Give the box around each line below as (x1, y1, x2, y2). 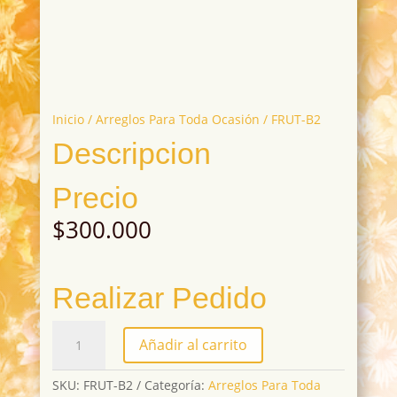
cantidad (51, 358, 104, 376)
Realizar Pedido (51, 281, 267, 315)
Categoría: (144, 377, 208, 394)
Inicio (51, 111, 84, 128)
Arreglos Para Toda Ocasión (95, 111, 260, 128)
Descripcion (51, 136, 211, 171)
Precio (51, 181, 138, 215)
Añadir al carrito (138, 335, 247, 355)
